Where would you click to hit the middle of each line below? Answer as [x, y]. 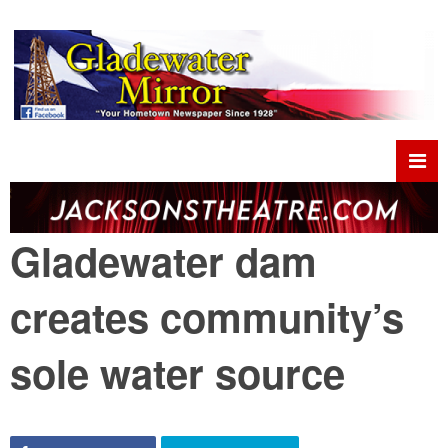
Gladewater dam [163, 261]
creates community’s [207, 317]
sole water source [177, 373]
